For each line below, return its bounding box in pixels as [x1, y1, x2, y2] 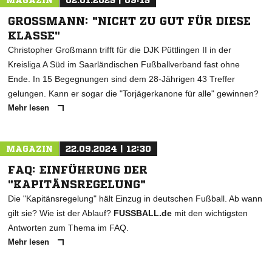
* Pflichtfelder [6, 12, 53, 21]
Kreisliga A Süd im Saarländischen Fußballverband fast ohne [8, 59, 240, 69]
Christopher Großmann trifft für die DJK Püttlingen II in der [8, 45, 231, 55]
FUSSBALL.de [114, 208, 172, 218]
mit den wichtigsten [172, 208, 248, 218]
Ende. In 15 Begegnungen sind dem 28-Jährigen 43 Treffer [8, 74, 235, 84]
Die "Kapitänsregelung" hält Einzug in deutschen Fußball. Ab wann [8, 194, 262, 203]
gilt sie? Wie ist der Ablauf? [8, 208, 114, 218]
